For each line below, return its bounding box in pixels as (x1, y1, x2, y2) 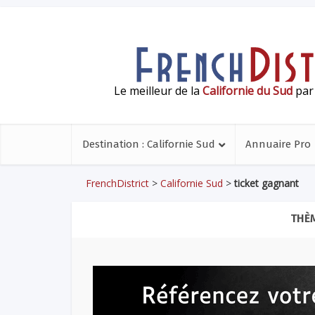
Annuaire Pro (245, 138, 311, 150)
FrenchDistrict (86, 176, 149, 190)
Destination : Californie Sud (82, 138, 215, 150)
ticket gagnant (234, 176, 299, 190)
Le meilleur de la (114, 82, 202, 98)
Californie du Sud (202, 82, 292, 98)
